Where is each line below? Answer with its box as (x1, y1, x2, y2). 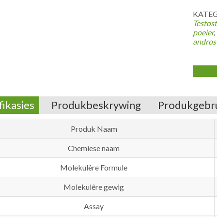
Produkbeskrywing (51, 98, 141, 111)
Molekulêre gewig (63, 182, 124, 191)
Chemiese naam (68, 143, 120, 153)
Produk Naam (70, 124, 117, 133)
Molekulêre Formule (60, 163, 127, 172)
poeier (192, 28, 214, 37)
